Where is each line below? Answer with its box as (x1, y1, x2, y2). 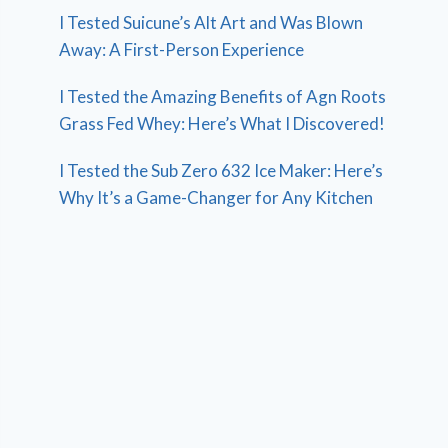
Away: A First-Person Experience (59, 38, 305, 60)
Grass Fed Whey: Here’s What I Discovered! (59, 112, 386, 134)
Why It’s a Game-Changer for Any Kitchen (59, 186, 374, 208)
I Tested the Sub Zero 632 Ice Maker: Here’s (59, 159, 384, 181)
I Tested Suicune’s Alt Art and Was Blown (59, 11, 364, 33)
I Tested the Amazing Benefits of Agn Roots (59, 85, 387, 107)
